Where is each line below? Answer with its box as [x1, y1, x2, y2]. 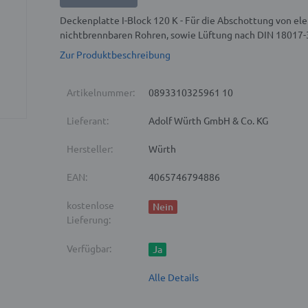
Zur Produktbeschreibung [60, 48, 171, 61]
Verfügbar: [67, 242, 112, 255]
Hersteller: [67, 142, 113, 155]
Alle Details [148, 271, 199, 284]
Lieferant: [67, 114, 109, 127]
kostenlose [67, 199, 115, 212]
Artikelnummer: [67, 86, 135, 99]
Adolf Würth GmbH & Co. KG [148, 114, 269, 127]
